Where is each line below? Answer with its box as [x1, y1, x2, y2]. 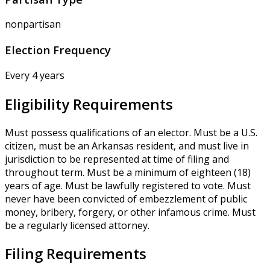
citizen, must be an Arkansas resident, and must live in [5, 139, 249, 152]
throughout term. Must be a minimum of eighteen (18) [5, 165, 251, 179]
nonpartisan [5, 17, 61, 31]
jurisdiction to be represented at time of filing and [5, 152, 229, 166]
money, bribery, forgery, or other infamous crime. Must [5, 205, 256, 219]
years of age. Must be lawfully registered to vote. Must [5, 178, 251, 192]
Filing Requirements [5, 243, 146, 264]
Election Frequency [5, 42, 111, 58]
